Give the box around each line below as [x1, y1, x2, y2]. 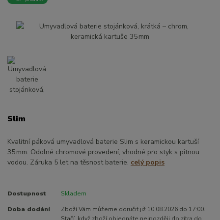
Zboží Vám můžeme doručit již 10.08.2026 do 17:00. [60, 205, 205, 213]
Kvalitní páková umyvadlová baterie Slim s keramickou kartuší [7, 137, 199, 147]
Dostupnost [7, 189, 46, 197]
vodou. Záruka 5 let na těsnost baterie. [7, 158, 131, 167]
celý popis [131, 158, 165, 167]
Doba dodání [7, 205, 50, 213]
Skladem [60, 189, 86, 197]
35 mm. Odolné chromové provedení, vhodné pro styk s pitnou [7, 147, 199, 157]
